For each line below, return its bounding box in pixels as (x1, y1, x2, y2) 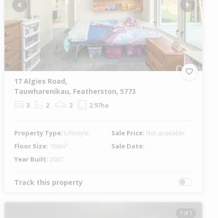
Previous (18, 4, 46, 14)
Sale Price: (111, 128, 146, 137)
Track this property (14, 177, 83, 187)
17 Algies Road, (14, 76, 68, 86)
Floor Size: (14, 141, 50, 150)
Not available (145, 128, 185, 137)
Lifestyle (64, 128, 90, 137)
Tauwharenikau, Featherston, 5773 (14, 86, 136, 96)
